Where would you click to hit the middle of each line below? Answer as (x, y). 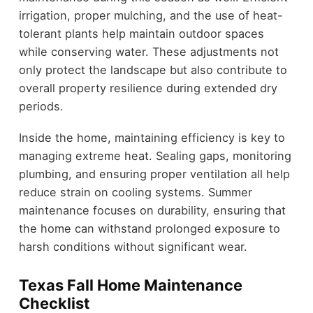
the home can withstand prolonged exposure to (149, 228)
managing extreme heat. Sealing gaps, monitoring (155, 155)
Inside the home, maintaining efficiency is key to (152, 137)
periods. (41, 107)
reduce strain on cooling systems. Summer (135, 192)
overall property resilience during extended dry (148, 88)
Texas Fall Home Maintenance (130, 285)
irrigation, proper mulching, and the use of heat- (151, 16)
